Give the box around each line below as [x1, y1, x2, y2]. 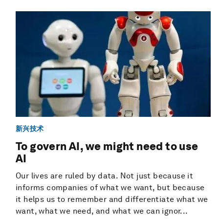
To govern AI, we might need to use [16, 140, 198, 153]
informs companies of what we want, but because [16, 183, 205, 193]
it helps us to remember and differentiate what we [16, 195, 208, 204]
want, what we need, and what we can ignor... [16, 206, 188, 216]
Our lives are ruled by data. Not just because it [16, 171, 194, 181]
